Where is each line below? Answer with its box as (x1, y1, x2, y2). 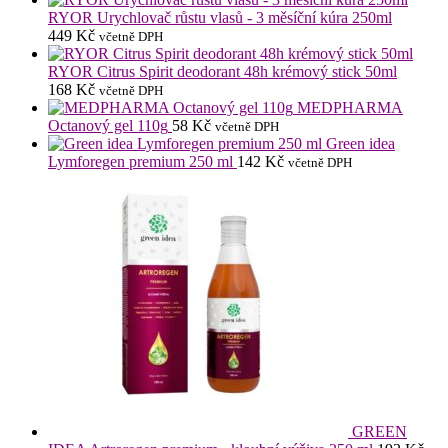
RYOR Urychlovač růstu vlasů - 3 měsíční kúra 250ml (48, 9, 392, 27)
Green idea (326, 135, 395, 153)
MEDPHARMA (297, 99, 403, 117)
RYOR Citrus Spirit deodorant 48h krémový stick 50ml (48, 63, 397, 81)
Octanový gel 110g (48, 117, 168, 135)
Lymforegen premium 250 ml (48, 153, 233, 171)
